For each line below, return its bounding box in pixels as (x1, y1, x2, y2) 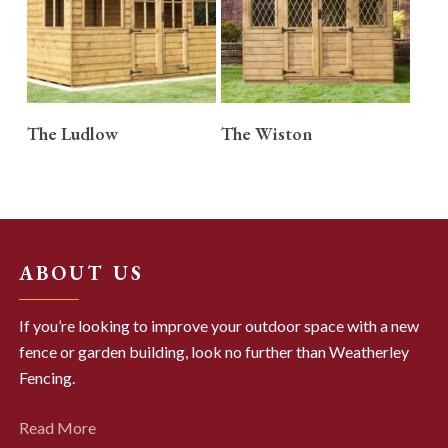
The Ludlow (26, 121, 118, 145)
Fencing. (18, 367, 75, 387)
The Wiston (221, 121, 313, 145)
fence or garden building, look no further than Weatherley (18, 341, 409, 361)
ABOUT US (18, 259, 144, 286)
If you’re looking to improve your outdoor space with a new (18, 315, 419, 335)
